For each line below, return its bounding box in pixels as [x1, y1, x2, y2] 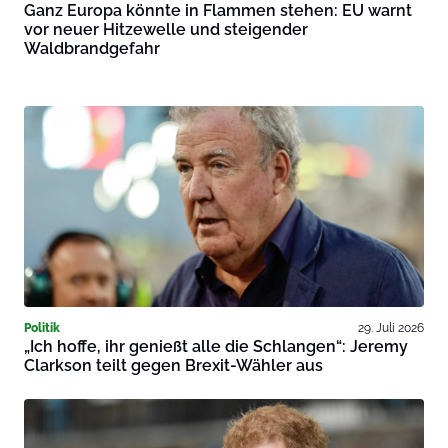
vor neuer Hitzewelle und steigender [24, 20, 308, 40]
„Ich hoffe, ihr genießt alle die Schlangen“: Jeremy [24, 337, 408, 357]
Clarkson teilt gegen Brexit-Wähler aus [24, 356, 323, 376]
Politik [24, 320, 60, 336]
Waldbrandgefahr [24, 39, 160, 59]
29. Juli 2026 [358, 320, 424, 336]
